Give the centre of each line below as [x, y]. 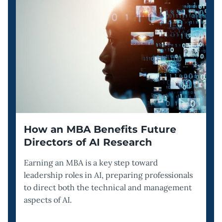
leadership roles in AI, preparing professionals [108, 175]
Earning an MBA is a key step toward [91, 163]
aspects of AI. [48, 200]
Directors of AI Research [88, 142]
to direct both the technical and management [108, 187]
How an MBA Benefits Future [100, 129]
